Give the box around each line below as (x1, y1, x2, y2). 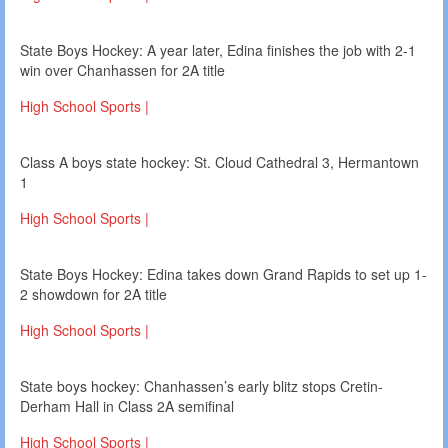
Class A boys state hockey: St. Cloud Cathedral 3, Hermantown (20, 152, 419, 173)
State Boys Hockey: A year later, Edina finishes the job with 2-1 (20, 40, 416, 61)
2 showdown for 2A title (20, 284, 167, 305)
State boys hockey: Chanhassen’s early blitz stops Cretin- (20, 376, 383, 397)
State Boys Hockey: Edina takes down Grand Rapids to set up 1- (20, 264, 427, 285)
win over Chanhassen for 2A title (20, 60, 225, 81)
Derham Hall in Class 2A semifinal (20, 396, 234, 417)
